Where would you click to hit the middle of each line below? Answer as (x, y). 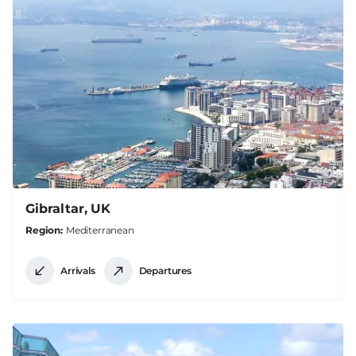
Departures (165, 271)
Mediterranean (100, 230)
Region (43, 230)
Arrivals (78, 271)
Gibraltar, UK (68, 208)
